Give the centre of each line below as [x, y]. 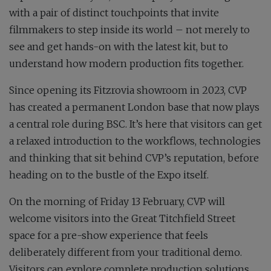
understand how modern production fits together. [126, 64]
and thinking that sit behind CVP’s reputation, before [134, 158]
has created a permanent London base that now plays [134, 107]
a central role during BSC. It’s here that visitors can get [135, 124]
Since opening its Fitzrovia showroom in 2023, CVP [128, 90]
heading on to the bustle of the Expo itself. [109, 175]
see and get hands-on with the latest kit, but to [119, 47]
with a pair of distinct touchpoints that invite [114, 13]
